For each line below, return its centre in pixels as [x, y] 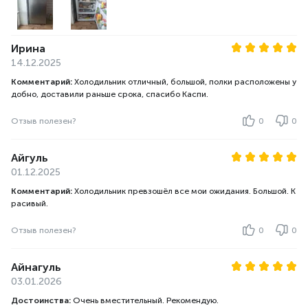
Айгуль [30, 158]
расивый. [30, 203]
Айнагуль [36, 267]
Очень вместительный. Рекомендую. [146, 300]
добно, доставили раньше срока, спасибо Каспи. [110, 94]
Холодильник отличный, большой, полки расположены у [185, 82]
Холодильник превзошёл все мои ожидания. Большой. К [185, 191]
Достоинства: [42, 300]
